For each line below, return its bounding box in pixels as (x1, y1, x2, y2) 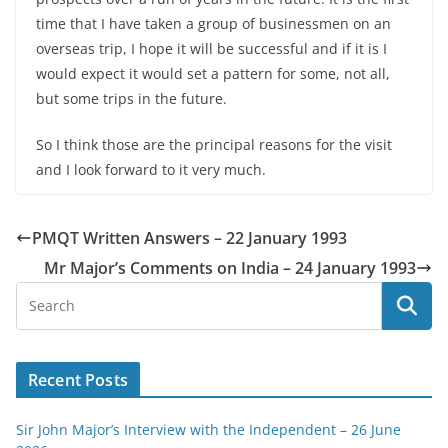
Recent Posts (28, 369, 128, 391)
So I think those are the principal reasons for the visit (36, 135, 392, 154)
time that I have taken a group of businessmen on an (36, 14, 391, 33)
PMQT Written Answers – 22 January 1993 (32, 227, 347, 249)
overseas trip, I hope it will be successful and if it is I (36, 39, 387, 58)
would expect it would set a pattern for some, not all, (36, 64, 390, 83)
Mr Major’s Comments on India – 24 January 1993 (44, 257, 416, 279)
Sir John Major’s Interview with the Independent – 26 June (16, 420, 401, 439)
